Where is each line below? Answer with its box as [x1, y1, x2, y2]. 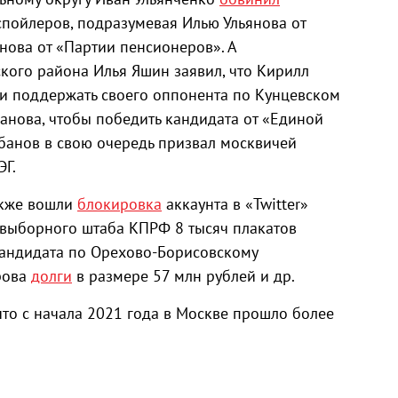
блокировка [77, 194, 162, 214]
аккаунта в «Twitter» [162, 194, 308, 214]
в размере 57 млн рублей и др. [72, 266, 295, 286]
